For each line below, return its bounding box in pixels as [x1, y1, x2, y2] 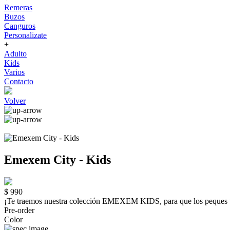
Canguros [4, 22, 35, 30]
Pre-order [4, 205, 34, 215]
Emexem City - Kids [4, 152, 111, 166]
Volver [4, 97, 26, 105]
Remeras [4, 3, 32, 12]
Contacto [4, 77, 33, 86]
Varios [4, 68, 25, 76]
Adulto [4, 49, 27, 58]
